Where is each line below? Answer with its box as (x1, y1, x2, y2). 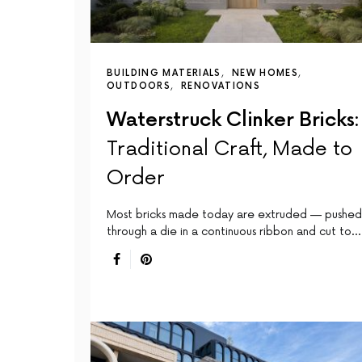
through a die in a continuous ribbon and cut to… (107, 224, 360, 238)
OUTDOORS (107, 80, 170, 91)
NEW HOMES (231, 67, 299, 78)
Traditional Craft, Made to (107, 137, 352, 161)
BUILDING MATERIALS (107, 67, 221, 78)
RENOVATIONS (181, 80, 261, 91)
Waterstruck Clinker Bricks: (107, 107, 360, 132)
